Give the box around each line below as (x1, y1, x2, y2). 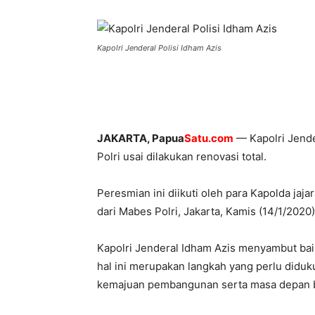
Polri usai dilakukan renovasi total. (97, 150, 266, 163)
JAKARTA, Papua (97, 131, 184, 145)
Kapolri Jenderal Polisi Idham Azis (97, 43, 221, 53)
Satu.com (184, 131, 233, 145)
